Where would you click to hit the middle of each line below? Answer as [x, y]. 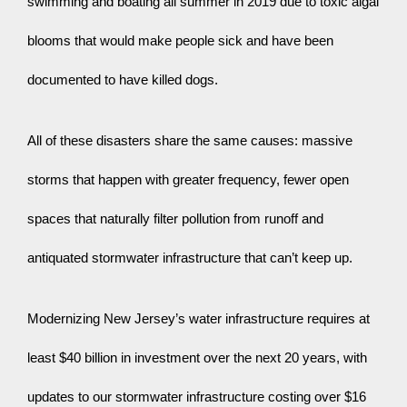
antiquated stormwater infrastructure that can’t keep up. [190, 258]
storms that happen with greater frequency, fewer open [188, 179]
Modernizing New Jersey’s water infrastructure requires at [199, 318]
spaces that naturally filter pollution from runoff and [175, 218]
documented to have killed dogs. [123, 79]
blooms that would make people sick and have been [180, 40]
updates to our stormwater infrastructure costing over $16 [197, 397]
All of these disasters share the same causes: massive [190, 140]
